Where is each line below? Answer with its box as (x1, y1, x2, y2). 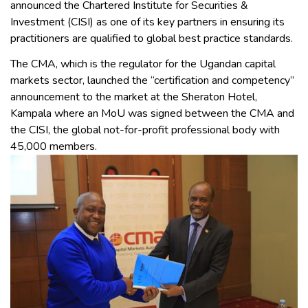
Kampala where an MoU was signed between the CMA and (10, 105, 294, 121)
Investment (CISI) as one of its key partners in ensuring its (10, 14, 285, 30)
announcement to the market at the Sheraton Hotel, (10, 89, 257, 104)
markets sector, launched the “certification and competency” (10, 72, 294, 88)
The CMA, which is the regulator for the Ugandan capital (10, 56, 276, 71)
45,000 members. (10, 138, 97, 154)
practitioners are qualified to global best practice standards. (10, 31, 293, 47)
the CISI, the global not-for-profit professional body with (10, 122, 280, 137)
